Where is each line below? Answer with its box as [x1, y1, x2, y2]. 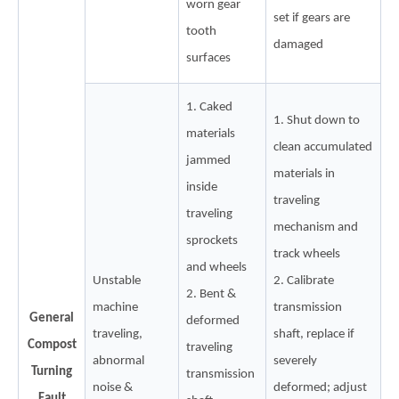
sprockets [186, 233, 238, 248]
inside [186, 180, 217, 194]
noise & [93, 380, 133, 395]
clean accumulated [273, 140, 372, 154]
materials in [273, 167, 335, 181]
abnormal [93, 354, 144, 368]
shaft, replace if [273, 327, 354, 341]
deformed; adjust [273, 380, 367, 395]
